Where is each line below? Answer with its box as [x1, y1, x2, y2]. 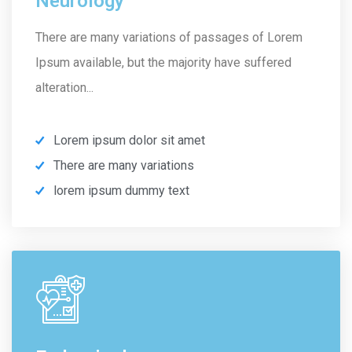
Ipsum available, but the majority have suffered [35, 54, 291, 70]
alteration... [35, 79, 93, 95]
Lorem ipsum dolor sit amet [53, 132, 205, 148]
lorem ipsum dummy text [53, 182, 189, 198]
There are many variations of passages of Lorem [35, 29, 302, 45]
